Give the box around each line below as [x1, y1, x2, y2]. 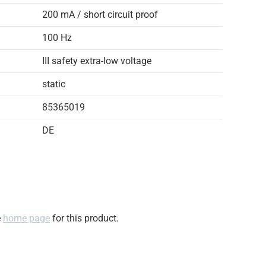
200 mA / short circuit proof [42, 9, 158, 20]
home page [3, 213, 50, 224]
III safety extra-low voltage [42, 55, 151, 66]
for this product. [50, 213, 119, 224]
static [42, 78, 65, 90]
